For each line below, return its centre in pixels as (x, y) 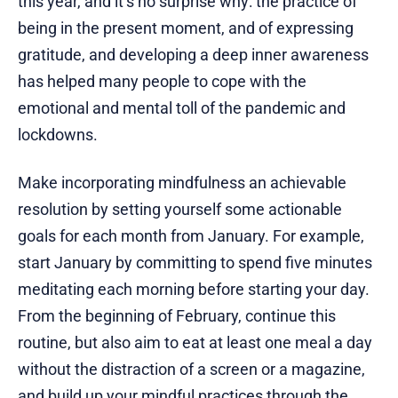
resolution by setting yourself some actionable (180, 210)
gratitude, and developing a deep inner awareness (193, 55)
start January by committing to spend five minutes (195, 263)
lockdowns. (58, 135)
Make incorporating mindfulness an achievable (182, 183)
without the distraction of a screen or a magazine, (191, 370)
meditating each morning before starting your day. (194, 290)
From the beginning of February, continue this (177, 316)
